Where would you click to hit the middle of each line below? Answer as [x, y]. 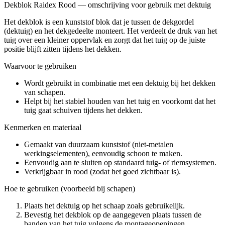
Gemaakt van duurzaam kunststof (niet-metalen [99, 144]
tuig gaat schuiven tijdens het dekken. [83, 110]
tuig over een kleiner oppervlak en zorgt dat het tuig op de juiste [105, 40]
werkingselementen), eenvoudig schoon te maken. [103, 153]
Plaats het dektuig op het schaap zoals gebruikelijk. [104, 205]
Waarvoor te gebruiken [40, 66]
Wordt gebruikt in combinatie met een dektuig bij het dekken [120, 83]
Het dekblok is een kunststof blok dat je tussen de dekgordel [99, 22]
